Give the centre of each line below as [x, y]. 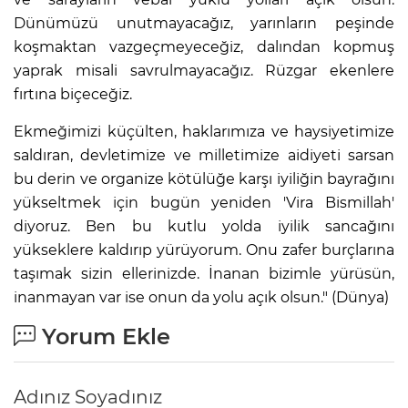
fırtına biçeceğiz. [73, 94]
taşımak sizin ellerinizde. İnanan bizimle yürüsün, [204, 273]
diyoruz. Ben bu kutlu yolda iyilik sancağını [204, 226]
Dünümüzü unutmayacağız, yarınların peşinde [204, 23]
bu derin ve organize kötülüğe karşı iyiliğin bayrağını [204, 178]
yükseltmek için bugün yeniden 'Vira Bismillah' [204, 202]
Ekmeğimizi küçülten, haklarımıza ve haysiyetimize [204, 131]
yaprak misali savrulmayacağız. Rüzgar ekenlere [204, 70]
